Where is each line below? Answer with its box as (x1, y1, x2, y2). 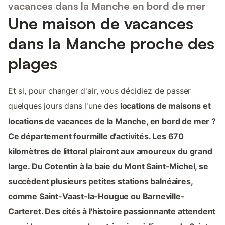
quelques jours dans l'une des (8, 100, 120, 111)
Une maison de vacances (8, 13, 193, 33)
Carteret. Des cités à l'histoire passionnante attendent (8, 206, 216, 216)
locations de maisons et (120, 100, 211, 111)
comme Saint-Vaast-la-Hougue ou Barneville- (8, 191, 185, 201)
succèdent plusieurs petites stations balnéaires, (8, 176, 193, 186)
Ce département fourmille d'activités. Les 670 (8, 131, 184, 141)
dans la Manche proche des (8, 33, 214, 53)
